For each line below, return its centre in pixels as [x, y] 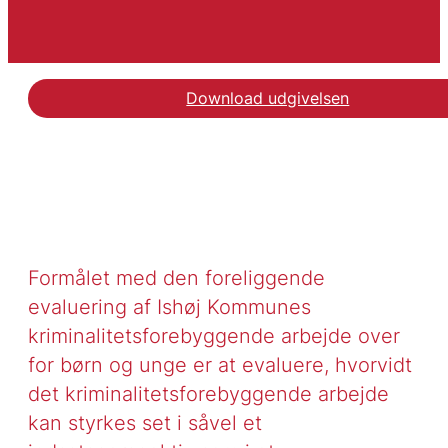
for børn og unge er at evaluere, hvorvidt [219, 365]
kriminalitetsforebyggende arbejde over [213, 336]
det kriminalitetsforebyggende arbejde [208, 394]
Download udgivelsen [268, 98]
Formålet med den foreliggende [176, 278]
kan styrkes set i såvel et [144, 423]
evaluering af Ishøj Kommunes [169, 307]
